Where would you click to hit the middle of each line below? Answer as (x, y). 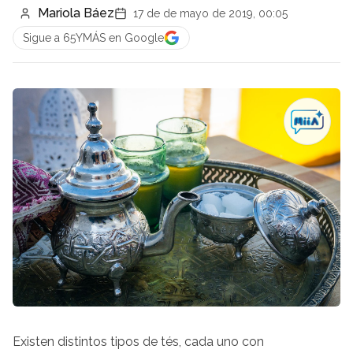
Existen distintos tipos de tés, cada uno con (138, 342)
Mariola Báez (76, 13)
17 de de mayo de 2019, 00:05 (210, 13)
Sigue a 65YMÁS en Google (93, 38)
